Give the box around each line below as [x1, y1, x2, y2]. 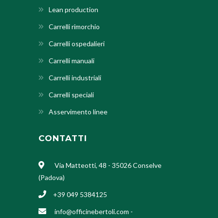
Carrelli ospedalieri [49, 39, 105, 48]
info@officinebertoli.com [54, 207, 129, 216]
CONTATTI [38, 133, 87, 144]
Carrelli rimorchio [49, 22, 100, 31]
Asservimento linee [49, 108, 108, 116]
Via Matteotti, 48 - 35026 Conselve [53, 161, 162, 170]
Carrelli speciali [49, 91, 94, 99]
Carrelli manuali [49, 56, 94, 65]
